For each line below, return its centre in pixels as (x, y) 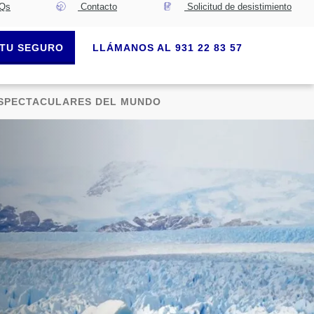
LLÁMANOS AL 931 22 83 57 (167, 48)
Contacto (97, 7)
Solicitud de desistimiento (238, 7)
